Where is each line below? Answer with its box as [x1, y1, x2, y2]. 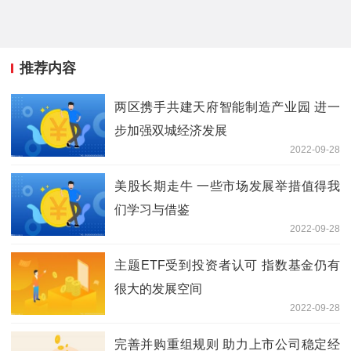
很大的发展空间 [114, 281, 202, 295]
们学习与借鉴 [114, 202, 190, 216]
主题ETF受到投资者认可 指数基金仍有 [114, 258, 340, 272]
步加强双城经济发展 [114, 123, 227, 137]
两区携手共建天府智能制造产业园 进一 [114, 100, 340, 114]
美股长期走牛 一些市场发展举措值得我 [114, 179, 340, 193]
